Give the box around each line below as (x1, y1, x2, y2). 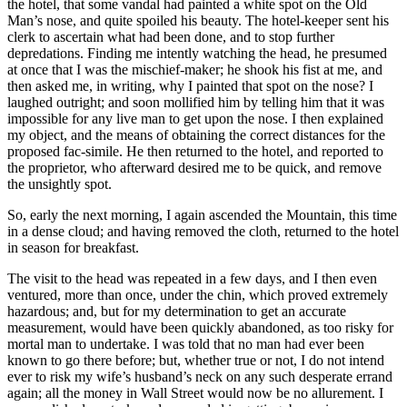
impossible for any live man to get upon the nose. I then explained (7, 110, 383, 126)
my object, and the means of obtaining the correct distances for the (7, 126, 385, 143)
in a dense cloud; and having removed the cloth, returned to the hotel (7, 223, 399, 239)
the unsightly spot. (7, 175, 112, 192)
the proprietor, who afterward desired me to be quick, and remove (7, 159, 382, 175)
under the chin (160, 286, 242, 303)
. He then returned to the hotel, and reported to (119, 143, 383, 159)
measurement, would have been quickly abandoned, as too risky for (7, 319, 393, 335)
